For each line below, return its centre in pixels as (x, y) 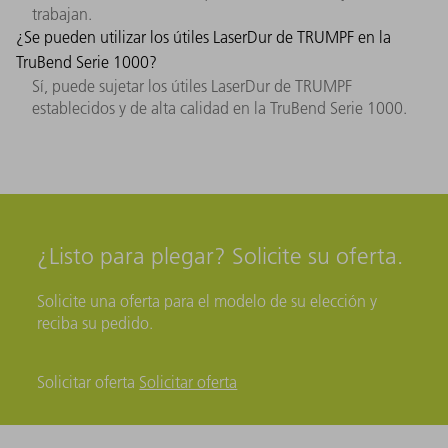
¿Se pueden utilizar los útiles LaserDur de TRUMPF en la (203, 36)
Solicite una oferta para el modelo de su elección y (207, 301)
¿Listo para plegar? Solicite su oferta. (220, 257)
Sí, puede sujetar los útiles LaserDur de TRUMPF (192, 85)
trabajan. (62, 13)
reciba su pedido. (95, 323)
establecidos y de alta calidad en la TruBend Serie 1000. (219, 107)
